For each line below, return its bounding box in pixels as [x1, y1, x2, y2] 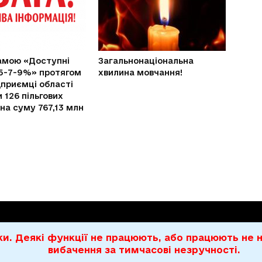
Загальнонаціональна [98, 56, 194, 65]
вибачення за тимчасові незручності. [48, 244, 240, 255]
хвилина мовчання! [98, 68, 182, 77]
